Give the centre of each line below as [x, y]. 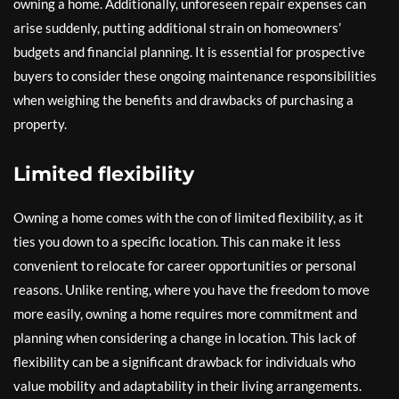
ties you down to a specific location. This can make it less [177, 241]
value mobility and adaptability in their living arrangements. [187, 386]
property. [40, 124]
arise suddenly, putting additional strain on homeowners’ [177, 28]
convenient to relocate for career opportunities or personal [185, 265]
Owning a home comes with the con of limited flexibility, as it [188, 217]
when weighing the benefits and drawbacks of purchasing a [183, 100]
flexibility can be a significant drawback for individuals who [184, 362]
